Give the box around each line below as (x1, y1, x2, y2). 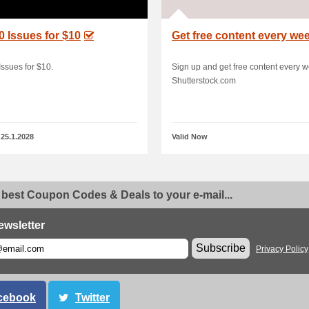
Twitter (75, 292, 110, 303)
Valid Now (172, 132, 208, 141)
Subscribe (196, 242, 246, 254)
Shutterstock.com (172, 76, 236, 86)
